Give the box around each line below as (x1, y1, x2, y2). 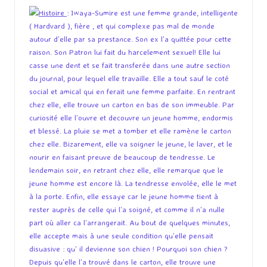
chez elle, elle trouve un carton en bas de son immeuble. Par (29, 100, 234, 110)
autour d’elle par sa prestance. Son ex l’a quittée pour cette (29, 34, 231, 44)
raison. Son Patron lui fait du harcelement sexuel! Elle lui (29, 47, 221, 57)
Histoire (39, 8, 67, 18)
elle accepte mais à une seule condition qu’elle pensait (29, 231, 213, 241)
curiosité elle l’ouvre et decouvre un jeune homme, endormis (29, 113, 233, 123)
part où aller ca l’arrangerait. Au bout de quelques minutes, (29, 218, 230, 228)
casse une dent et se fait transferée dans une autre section (29, 60, 230, 70)
